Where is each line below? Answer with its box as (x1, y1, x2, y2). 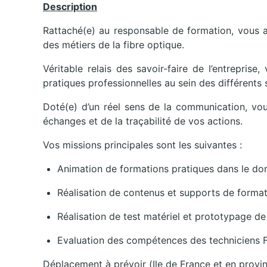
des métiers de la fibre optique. (43, 39, 184, 51)
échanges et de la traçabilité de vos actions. (43, 115, 243, 128)
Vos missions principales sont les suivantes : (43, 139, 245, 151)
